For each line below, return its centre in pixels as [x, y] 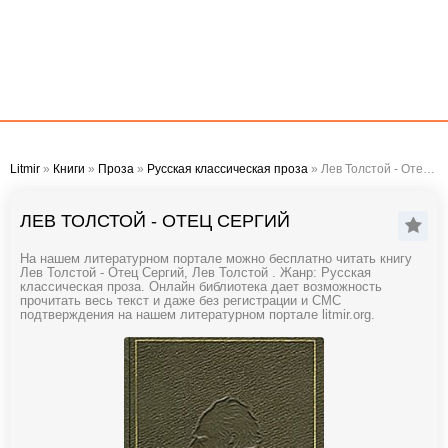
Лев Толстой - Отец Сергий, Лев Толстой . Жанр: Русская [195, 273]
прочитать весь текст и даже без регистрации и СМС [180, 301]
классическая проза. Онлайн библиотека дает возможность [201, 287]
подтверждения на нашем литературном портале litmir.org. [197, 315]
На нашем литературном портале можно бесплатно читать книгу [216, 259]
